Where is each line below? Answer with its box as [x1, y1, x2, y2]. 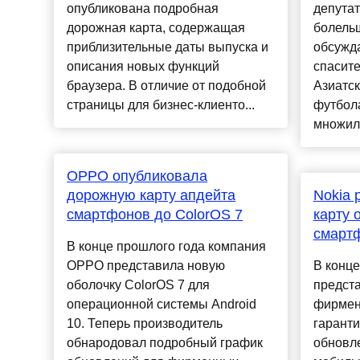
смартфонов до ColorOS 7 [67, 207, 243, 223]
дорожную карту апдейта [67, 187, 236, 204]
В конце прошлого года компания [67, 239, 267, 254]
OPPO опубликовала [67, 168, 208, 185]
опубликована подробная [67, 2, 219, 16]
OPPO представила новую [67, 259, 226, 273]
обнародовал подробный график [67, 336, 264, 350]
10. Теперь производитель [67, 317, 223, 331]
